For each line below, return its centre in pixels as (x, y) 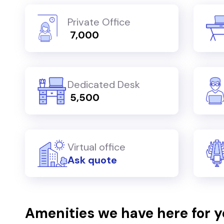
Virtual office (96, 147)
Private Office (99, 22)
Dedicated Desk (104, 84)
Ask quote (92, 160)
